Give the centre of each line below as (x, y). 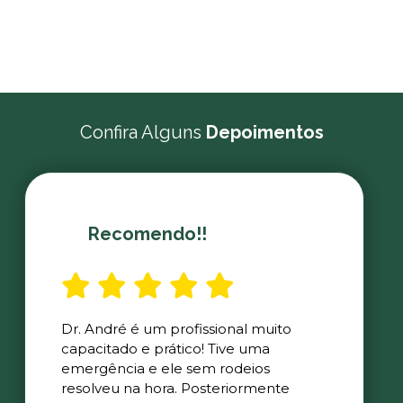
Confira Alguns (143, 132)
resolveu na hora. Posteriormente (176, 388)
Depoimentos (264, 132)
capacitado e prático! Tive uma (166, 349)
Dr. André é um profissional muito (177, 329)
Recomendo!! (148, 234)
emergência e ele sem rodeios (166, 368)
